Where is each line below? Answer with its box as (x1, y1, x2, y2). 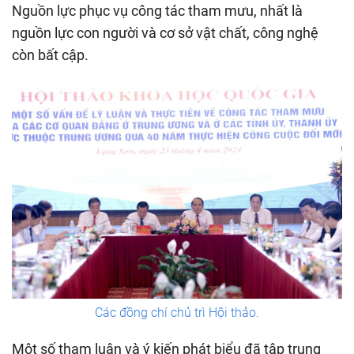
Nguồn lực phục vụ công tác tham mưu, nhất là (12, 2, 303, 20)
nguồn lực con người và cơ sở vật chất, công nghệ (12, 24, 318, 42)
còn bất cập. (12, 47, 88, 64)
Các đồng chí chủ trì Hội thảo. (95, 305, 259, 321)
